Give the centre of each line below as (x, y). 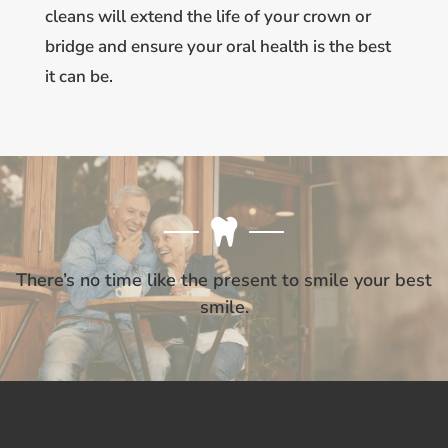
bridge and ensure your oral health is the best (217, 46)
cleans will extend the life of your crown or (207, 16)
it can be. (78, 76)
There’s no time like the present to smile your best (224, 280)
